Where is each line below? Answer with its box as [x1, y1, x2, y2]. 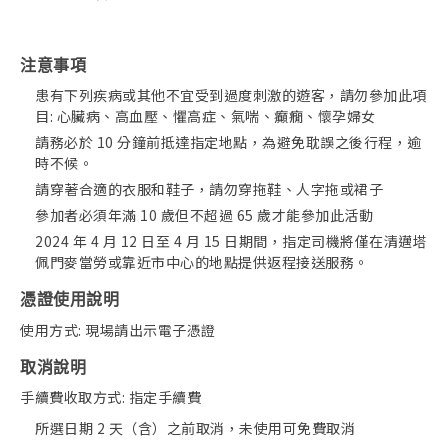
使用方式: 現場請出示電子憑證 [20, 319, 216, 340]
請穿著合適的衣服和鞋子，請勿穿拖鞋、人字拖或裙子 [35, 179, 383, 200]
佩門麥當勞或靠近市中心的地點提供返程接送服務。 [35, 252, 369, 273]
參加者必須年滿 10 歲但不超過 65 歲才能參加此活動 [35, 205, 373, 226]
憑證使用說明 [20, 291, 119, 309]
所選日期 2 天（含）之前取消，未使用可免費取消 [35, 418, 355, 439]
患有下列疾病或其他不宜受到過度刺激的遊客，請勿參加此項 [35, 85, 427, 106]
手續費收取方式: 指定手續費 [20, 387, 201, 408]
